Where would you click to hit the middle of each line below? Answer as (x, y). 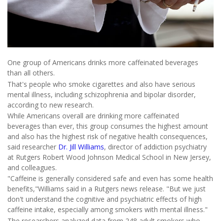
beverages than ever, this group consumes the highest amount (108, 126)
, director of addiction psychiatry (155, 147)
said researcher (33, 147)
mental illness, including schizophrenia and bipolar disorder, (102, 94)
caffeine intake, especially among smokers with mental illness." (108, 210)
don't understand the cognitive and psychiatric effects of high (105, 199)
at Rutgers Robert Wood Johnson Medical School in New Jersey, (109, 157)
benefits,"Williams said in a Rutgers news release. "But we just (107, 189)
